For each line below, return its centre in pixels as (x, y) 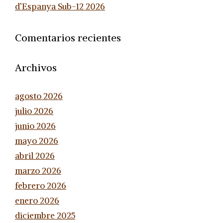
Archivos (36, 67)
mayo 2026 (37, 141)
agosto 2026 (39, 96)
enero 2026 (37, 200)
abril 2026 (35, 156)
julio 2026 (34, 111)
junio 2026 (35, 126)
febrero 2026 (41, 185)
